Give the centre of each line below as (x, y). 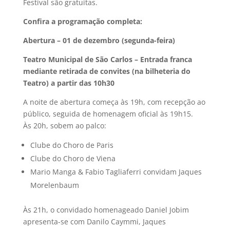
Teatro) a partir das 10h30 (69, 83)
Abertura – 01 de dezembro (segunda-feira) (99, 40)
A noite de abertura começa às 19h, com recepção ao (114, 102)
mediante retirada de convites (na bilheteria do (107, 71)
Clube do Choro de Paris (72, 145)
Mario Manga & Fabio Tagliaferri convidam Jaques (116, 171)
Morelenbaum (54, 185)
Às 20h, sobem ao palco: (64, 125)
